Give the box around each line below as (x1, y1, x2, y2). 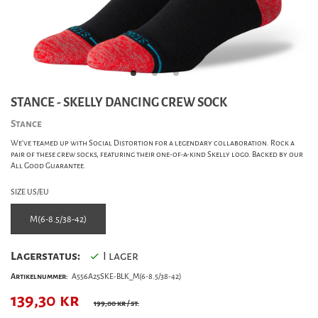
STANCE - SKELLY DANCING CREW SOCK (11, 94, 227, 111)
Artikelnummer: (11, 271, 68, 283)
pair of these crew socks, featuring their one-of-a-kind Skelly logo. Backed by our (11, 149, 303, 160)
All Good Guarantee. (11, 160, 86, 171)
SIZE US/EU (11, 187, 49, 197)
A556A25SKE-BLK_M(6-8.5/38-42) (72, 271, 181, 283)
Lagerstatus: (11, 248, 80, 264)
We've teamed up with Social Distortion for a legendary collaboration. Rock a (11, 138, 295, 148)
